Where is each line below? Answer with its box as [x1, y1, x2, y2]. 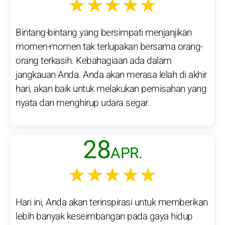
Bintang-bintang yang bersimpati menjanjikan [16, 26, 192, 40]
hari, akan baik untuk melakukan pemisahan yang [16, 82, 206, 96]
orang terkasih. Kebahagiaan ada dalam [16, 54, 172, 68]
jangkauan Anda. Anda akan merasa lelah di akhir [16, 68, 207, 82]
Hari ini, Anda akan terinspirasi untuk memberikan [16, 195, 208, 210]
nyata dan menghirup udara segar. [16, 96, 150, 110]
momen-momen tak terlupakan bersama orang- [16, 40, 203, 54]
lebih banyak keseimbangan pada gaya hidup [16, 209, 193, 224]
